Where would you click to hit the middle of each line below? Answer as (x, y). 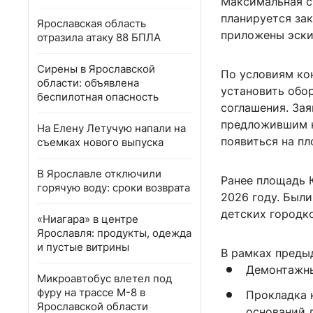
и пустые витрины (83, 247)
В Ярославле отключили (99, 174)
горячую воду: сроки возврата (114, 188)
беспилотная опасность (98, 97)
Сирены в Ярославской (96, 69)
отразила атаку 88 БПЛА (99, 37)
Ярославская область (92, 23)
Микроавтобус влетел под (104, 278)
